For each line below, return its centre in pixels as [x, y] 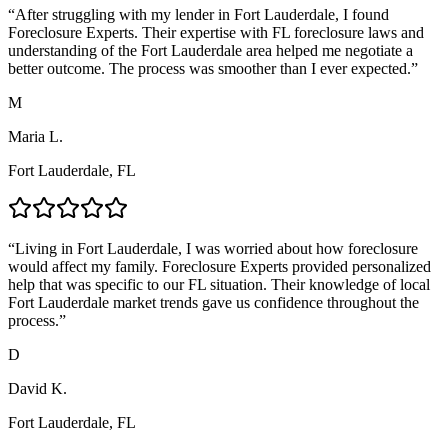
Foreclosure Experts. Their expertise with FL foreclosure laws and [216, 32]
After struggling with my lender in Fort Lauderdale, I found [202, 14]
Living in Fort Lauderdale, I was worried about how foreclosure [216, 248]
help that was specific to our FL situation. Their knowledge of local [219, 284]
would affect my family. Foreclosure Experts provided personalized [219, 266]
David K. [37, 388]
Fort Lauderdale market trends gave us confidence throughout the [213, 302]
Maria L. [35, 136]
